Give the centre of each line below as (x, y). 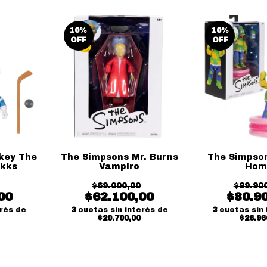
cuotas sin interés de (123, 210)
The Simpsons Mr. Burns (119, 157)
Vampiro (119, 167)
